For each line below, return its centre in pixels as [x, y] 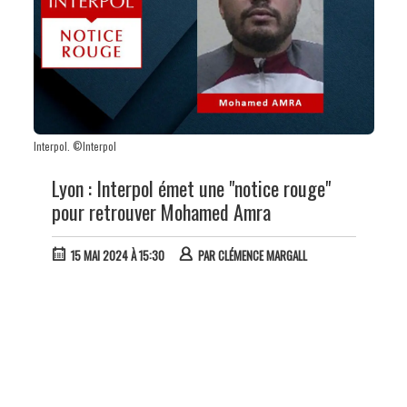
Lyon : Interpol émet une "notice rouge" [191, 189]
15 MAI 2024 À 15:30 [117, 255]
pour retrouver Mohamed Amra [161, 212]
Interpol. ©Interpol [74, 147]
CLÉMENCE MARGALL [262, 255]
